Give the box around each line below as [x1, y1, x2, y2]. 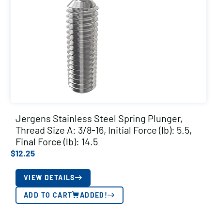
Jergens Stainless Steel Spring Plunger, [15, 112, 183, 124]
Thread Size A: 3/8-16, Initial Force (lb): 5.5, [15, 124, 192, 136]
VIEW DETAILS [24, 173, 75, 182]
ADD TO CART [24, 191, 73, 199]
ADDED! [79, 191, 108, 199]
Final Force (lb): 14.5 [15, 136, 98, 147]
